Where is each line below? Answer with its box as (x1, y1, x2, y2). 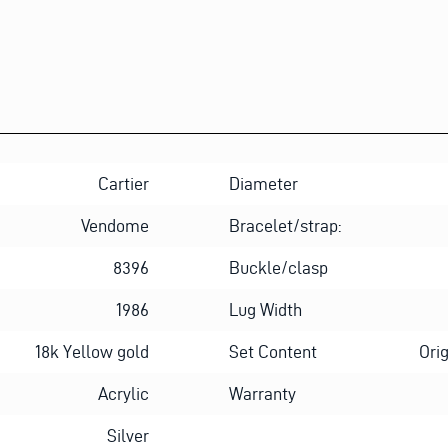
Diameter (229, 173, 298, 193)
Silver (107, 425, 149, 445)
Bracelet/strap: (229, 215, 341, 235)
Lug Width (229, 299, 302, 319)
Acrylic (98, 383, 149, 403)
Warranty (229, 383, 296, 403)
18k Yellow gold (35, 341, 149, 361)
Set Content (229, 341, 317, 361)
